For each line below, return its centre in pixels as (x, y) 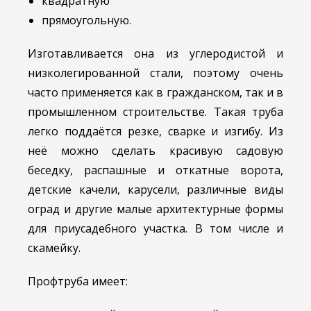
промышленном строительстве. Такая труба (155, 112)
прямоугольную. (86, 20)
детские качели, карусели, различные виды (155, 190)
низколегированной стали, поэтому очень (155, 73)
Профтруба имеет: (78, 281)
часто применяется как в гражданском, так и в (155, 93)
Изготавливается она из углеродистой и (155, 54)
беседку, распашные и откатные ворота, (155, 170)
